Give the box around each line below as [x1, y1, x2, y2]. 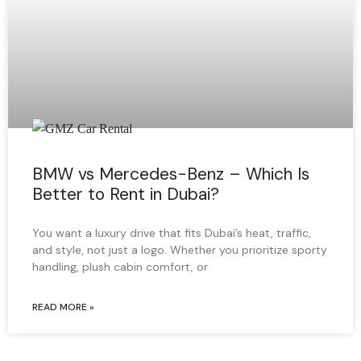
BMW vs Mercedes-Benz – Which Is [32, 163, 309, 185]
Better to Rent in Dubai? [32, 183, 219, 205]
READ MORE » [32, 301, 94, 313]
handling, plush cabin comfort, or [32, 259, 208, 274]
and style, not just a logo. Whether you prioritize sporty [32, 243, 327, 257]
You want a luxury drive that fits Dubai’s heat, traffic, [32, 226, 311, 240]
